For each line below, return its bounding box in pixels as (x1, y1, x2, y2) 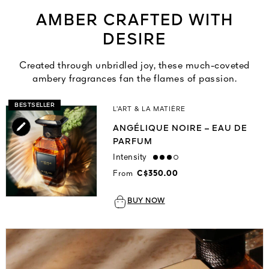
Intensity (113, 153, 147, 162)
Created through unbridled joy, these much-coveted (19, 61, 250, 71)
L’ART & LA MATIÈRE (113, 106, 186, 113)
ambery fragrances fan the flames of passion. (32, 74, 237, 84)
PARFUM (113, 138, 153, 146)
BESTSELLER (14, 102, 55, 108)
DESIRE (103, 32, 166, 48)
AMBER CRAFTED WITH (35, 13, 234, 29)
